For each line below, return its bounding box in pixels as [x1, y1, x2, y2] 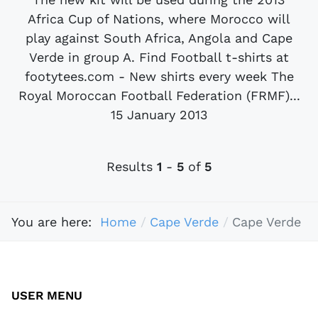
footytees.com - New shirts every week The [24, 68, 294, 84]
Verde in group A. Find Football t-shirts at [29, 49, 289, 65]
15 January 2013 [110, 106, 208, 122]
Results [106, 159, 157, 175]
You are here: [11, 214, 100, 229]
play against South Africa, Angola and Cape [26, 30, 292, 45]
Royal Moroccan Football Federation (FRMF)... [18, 87, 300, 103]
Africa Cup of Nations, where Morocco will [28, 11, 290, 26]
